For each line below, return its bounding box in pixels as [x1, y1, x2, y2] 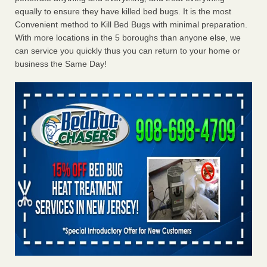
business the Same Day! [15, 59, 107, 69]
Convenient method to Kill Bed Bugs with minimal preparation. [15, 20, 247, 30]
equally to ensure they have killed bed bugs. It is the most [15, 7, 231, 17]
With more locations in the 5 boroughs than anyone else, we [15, 33, 241, 43]
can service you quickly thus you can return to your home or [15, 46, 240, 56]
